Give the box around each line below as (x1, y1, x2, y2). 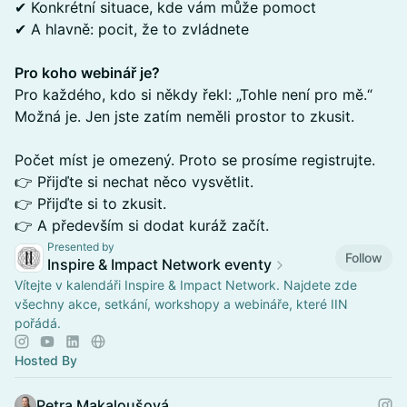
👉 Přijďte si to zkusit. (15, 194, 166, 213)
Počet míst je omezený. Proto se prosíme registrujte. (15, 151, 375, 169)
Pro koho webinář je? (15, 64, 160, 82)
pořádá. (15, 315, 61, 331)
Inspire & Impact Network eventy (47, 255, 272, 273)
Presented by (47, 240, 114, 253)
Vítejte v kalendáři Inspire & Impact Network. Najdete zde (15, 277, 357, 293)
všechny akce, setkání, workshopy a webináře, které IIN (15, 296, 348, 312)
